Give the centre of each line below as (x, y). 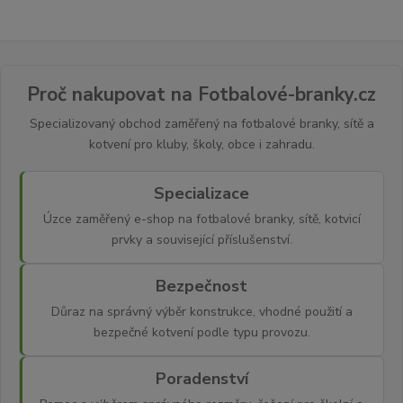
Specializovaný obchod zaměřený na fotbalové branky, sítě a (201, 123)
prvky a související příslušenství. (201, 239)
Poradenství (201, 378)
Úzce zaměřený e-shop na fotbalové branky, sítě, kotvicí (201, 219)
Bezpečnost (201, 286)
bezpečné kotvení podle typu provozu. (201, 332)
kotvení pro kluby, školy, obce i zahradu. (201, 144)
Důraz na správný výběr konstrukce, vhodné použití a (201, 311)
